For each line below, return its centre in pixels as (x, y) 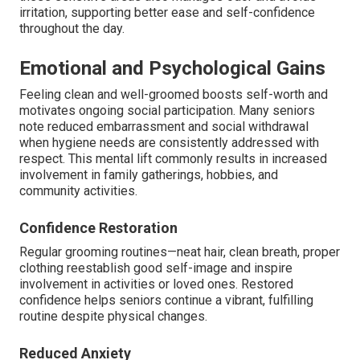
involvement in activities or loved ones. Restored (156, 284)
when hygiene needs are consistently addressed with (169, 142)
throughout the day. (72, 28)
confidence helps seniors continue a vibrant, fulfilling (166, 300)
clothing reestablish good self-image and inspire (156, 268)
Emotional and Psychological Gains (172, 68)
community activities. (78, 190)
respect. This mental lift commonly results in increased (173, 158)
